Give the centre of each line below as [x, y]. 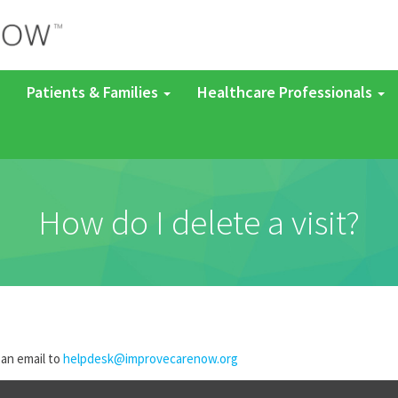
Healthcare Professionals [287, 92]
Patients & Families [94, 92]
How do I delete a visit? [199, 222]
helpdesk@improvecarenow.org [151, 358]
